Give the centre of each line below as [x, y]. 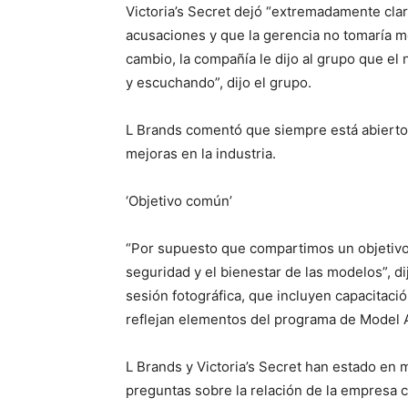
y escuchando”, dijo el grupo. [219, 82]
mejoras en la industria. [201, 153]
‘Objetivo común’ [179, 200]
